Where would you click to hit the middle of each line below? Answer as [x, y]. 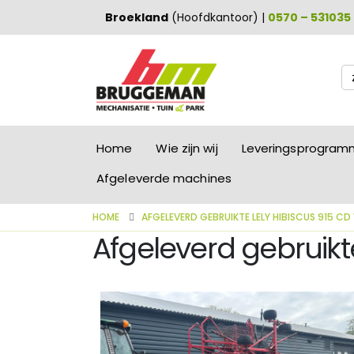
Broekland [137, 17]
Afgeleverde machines [164, 178]
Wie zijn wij [187, 148]
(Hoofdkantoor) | [218, 17]
